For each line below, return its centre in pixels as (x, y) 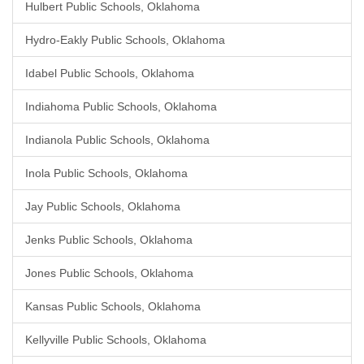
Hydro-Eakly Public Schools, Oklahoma (125, 40)
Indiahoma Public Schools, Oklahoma (121, 106)
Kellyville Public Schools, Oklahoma (116, 340)
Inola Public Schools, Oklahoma (106, 173)
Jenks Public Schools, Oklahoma (109, 240)
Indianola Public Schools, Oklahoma (117, 140)
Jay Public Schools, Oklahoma (103, 206)
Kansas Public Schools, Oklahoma (113, 306)
